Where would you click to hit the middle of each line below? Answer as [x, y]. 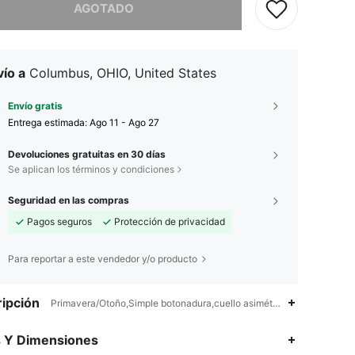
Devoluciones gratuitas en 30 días [87, 154]
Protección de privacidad [170, 221]
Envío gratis [35, 105]
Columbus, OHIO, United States [123, 73]
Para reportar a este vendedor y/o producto [103, 258]
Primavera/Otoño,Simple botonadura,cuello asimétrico [170, 303]
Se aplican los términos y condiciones [91, 169]
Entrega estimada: [49, 122]
